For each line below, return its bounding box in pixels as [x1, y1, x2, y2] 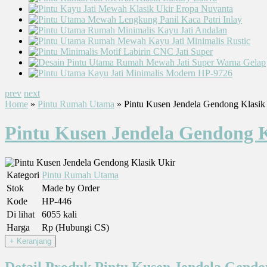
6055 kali [42, 209, 77, 219]
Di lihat [7, 209, 35, 219]
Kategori [7, 169, 39, 180]
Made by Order [42, 182, 100, 193]
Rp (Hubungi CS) [42, 222, 109, 232]
